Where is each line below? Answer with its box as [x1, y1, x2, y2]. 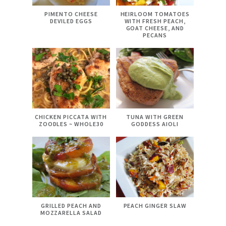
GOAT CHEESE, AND [126, 24, 184, 32]
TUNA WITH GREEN [126, 113, 184, 121]
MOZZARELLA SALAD [40, 208, 102, 216]
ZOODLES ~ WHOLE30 [38, 120, 103, 128]
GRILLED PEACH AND [40, 201, 101, 209]
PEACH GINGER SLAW [123, 201, 187, 209]
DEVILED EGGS [50, 17, 92, 25]
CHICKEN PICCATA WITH [35, 113, 107, 121]
